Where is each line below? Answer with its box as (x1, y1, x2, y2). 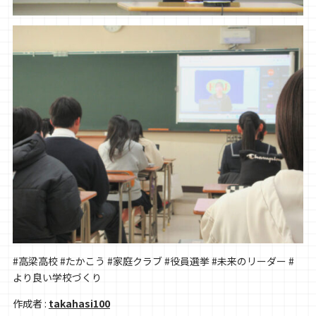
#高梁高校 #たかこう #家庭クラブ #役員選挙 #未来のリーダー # (12, 254, 294, 269)
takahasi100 (48, 296, 110, 311)
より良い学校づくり (12, 270, 102, 285)
